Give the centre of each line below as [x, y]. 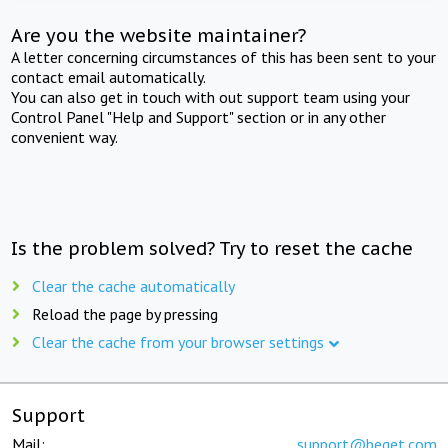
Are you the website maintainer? [159, 35]
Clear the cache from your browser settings [178, 341]
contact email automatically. [109, 76]
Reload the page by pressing [125, 313]
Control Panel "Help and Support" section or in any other [199, 116]
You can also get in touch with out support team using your [211, 96]
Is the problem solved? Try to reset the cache [212, 248]
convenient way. [65, 136]
